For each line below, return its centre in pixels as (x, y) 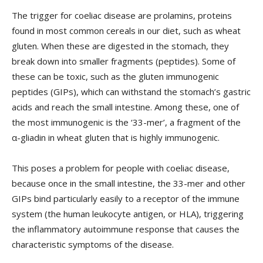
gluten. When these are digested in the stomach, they (120, 46)
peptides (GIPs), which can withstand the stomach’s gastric (131, 92)
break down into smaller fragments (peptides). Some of (124, 61)
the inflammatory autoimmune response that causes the (126, 229)
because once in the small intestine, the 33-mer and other (129, 183)
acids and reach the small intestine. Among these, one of (125, 107)
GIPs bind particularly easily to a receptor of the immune (126, 199)
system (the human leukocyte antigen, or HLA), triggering (128, 214)
